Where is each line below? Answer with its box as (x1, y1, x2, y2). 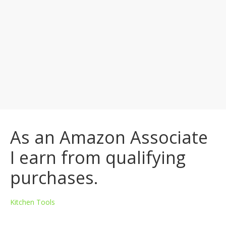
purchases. (10, 166, 98, 189)
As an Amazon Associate (10, 126, 208, 149)
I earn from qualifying (10, 146, 186, 169)
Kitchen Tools (10, 197, 55, 207)
